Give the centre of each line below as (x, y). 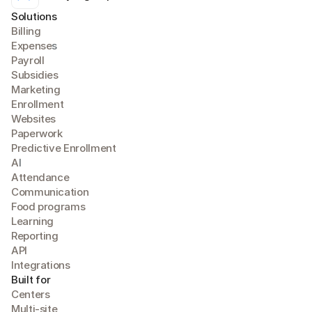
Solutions (34, 16)
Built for (31, 279)
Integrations (41, 265)
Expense (32, 45)
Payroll (28, 60)
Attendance (40, 177)
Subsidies (35, 75)
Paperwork (37, 133)
